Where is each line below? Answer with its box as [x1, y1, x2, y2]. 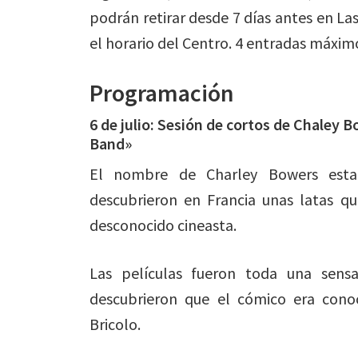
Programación [89, 78, 234, 108]
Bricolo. [89, 314, 141, 334]
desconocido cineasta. [89, 215, 237, 235]
